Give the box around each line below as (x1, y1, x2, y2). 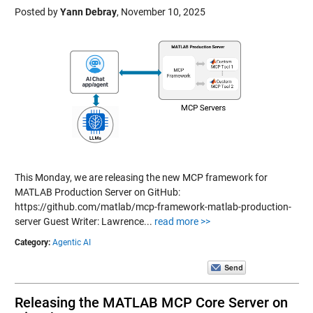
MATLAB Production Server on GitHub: (14, 187, 180, 198)
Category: (14, 238, 50, 247)
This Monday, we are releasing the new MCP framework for (14, 172, 268, 183)
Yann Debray (59, 6, 117, 17)
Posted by (14, 6, 60, 17)
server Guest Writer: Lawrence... (14, 216, 154, 227)
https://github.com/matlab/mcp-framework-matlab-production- (14, 201, 291, 212)
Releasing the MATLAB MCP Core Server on (14, 294, 288, 311)
